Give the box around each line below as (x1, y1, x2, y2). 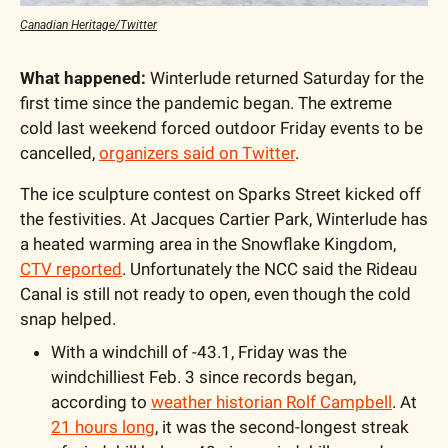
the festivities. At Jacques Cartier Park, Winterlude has (20, 208, 428, 229)
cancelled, (20, 142, 99, 163)
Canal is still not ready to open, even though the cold (20, 283, 411, 304)
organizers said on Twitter (99, 142, 295, 163)
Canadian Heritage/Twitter (20, 17, 157, 32)
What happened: (20, 67, 146, 88)
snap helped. (20, 308, 120, 329)
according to (51, 391, 151, 412)
